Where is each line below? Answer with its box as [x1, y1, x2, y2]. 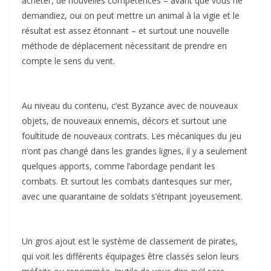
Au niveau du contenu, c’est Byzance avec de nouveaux [22, 100, 238, 112]
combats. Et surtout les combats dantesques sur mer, [22, 175, 232, 188]
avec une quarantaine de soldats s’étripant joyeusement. [22, 191, 243, 203]
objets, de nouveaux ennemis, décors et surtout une [22, 115, 227, 127]
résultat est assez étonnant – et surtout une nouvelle [22, 25, 229, 37]
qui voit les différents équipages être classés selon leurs [22, 250, 239, 263]
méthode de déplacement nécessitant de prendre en [22, 40, 227, 52]
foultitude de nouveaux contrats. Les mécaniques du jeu [22, 130, 241, 142]
